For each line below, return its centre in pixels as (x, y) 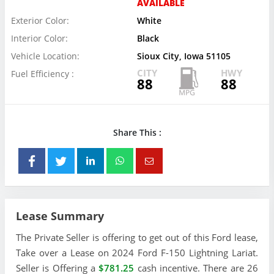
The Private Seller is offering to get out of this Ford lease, (137, 237)
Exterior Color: (40, 20)
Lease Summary (60, 216)
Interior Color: (39, 38)
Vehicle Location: (45, 56)
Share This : (137, 132)
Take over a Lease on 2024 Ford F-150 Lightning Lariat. (137, 253)
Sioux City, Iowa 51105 (184, 56)
